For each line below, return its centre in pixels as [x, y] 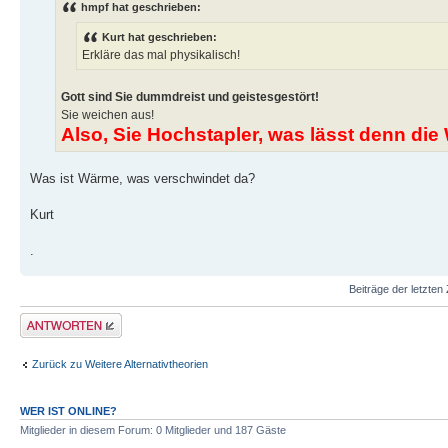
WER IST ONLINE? [68, 410]
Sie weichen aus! [107, 114]
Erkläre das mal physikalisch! [161, 54]
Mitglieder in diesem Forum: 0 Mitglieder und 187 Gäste [153, 429]
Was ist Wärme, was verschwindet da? [142, 178]
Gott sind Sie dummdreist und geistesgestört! [190, 96]
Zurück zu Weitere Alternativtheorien [120, 364]
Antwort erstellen [60, 318]
